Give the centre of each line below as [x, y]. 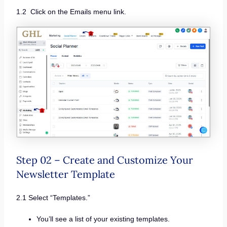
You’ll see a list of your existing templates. [103, 219]
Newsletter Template [65, 174]
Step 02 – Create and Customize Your [104, 160]
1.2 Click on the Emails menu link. [71, 11]
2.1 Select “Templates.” [53, 198]
